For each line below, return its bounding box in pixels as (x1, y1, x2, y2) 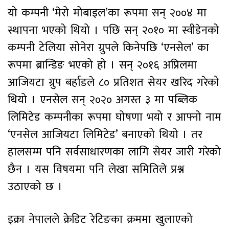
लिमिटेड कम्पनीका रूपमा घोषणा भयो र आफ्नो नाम (8, 107, 221, 127)
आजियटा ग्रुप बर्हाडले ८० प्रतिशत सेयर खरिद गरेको (8, 73, 219, 92)
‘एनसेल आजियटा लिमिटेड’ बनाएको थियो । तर (8, 125, 202, 144)
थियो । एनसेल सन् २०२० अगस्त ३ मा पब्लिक (8, 90, 197, 109)
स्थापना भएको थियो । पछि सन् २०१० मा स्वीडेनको (8, 20, 219, 40)
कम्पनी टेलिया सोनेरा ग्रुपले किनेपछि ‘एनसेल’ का (8, 38, 209, 57)
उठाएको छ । (8, 177, 62, 196)
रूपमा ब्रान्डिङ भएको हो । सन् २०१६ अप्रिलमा (8, 55, 197, 75)
